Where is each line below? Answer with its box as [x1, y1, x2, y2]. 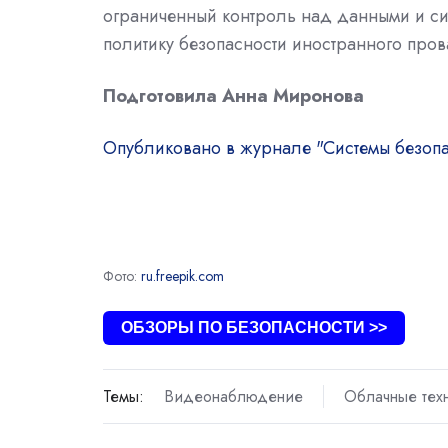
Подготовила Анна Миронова [103, 83, 364, 110]
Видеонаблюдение [163, 385, 303, 409]
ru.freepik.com [141, 266, 224, 287]
